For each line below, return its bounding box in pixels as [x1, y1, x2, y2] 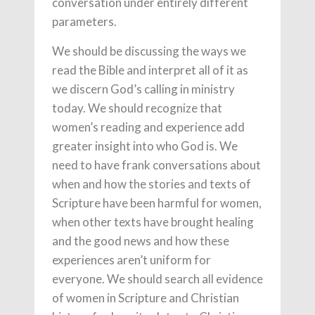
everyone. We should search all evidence [52, 271, 263, 287]
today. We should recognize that [52, 101, 222, 116]
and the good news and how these [52, 233, 229, 249]
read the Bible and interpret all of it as [52, 63, 248, 78]
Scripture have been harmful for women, [52, 195, 262, 211]
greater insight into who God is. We [52, 139, 238, 154]
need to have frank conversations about [52, 157, 261, 173]
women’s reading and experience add [52, 120, 245, 135]
